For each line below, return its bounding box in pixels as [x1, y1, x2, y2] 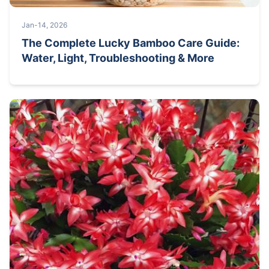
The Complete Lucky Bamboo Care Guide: [22, 36, 240, 49]
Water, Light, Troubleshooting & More [22, 51, 214, 64]
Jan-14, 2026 [22, 20, 67, 29]
